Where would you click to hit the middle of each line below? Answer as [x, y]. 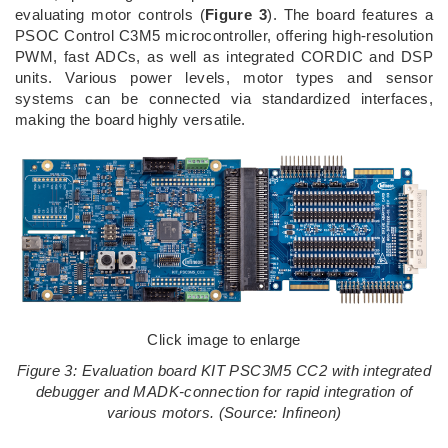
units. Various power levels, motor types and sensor [224, 77]
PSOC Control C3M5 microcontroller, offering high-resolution [224, 35]
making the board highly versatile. [130, 119]
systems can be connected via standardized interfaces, [224, 98]
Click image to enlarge [224, 340]
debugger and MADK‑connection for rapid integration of [224, 392]
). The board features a [350, 14]
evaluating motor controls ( [110, 14]
